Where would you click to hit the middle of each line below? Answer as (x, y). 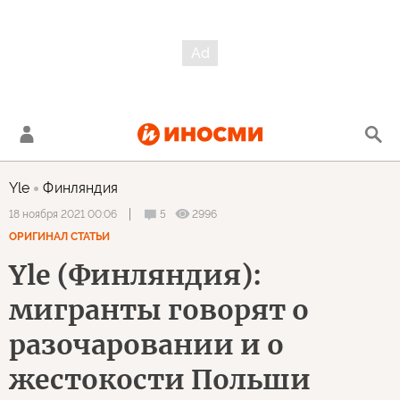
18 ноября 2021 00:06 (63, 214)
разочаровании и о (146, 345)
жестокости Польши (160, 379)
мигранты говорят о (159, 310)
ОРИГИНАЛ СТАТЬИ (59, 237)
